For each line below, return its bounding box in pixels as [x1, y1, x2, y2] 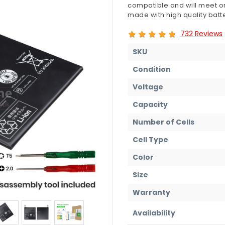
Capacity [133, 99, 168, 109]
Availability [133, 207, 175, 218]
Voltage [133, 81, 163, 92]
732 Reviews [180, 28, 222, 39]
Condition [133, 64, 171, 74]
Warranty [133, 187, 170, 197]
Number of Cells [133, 117, 194, 127]
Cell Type [133, 134, 168, 145]
